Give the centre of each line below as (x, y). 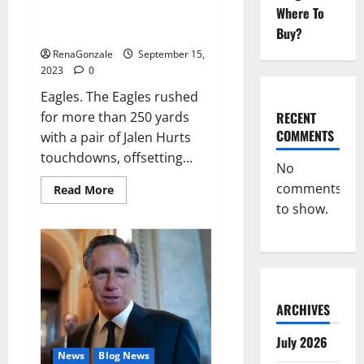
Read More (84, 190)
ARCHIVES (303, 310)
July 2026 (301, 342)
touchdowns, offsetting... (117, 158)
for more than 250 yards (115, 117)
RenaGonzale (83, 54)
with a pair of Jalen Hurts (116, 138)
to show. (302, 209)
